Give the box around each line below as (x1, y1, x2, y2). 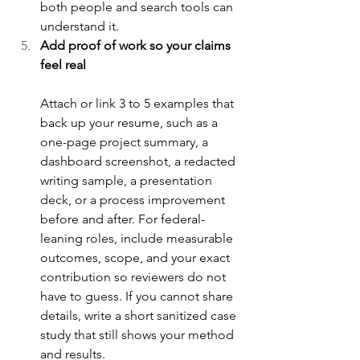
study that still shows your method (40, 327, 237, 343)
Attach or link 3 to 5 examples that (40, 96, 237, 112)
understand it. (40, 18, 119, 35)
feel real (40, 57, 86, 73)
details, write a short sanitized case (40, 308, 239, 324)
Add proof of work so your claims (40, 38, 234, 54)
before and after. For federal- (40, 211, 205, 227)
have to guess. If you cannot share (40, 288, 236, 305)
